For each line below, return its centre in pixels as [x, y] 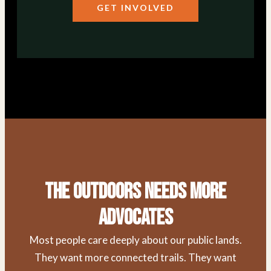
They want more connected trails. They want [135, 258]
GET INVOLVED [135, 8]
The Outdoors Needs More [135, 192]
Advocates [135, 218]
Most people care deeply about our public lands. [135, 240]
